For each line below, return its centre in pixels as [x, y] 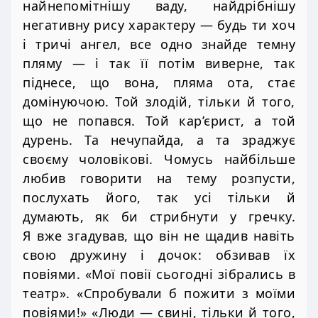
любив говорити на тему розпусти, [159, 179]
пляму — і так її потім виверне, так [159, 64]
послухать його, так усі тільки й [159, 198]
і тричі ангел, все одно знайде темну [159, 44]
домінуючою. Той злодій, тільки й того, [159, 102]
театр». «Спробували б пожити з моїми [159, 294]
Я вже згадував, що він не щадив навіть [159, 236]
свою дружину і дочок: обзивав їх [159, 255]
